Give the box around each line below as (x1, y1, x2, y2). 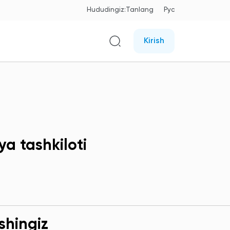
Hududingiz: (87, 7, 126, 13)
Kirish (144, 37, 164, 45)
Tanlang (126, 7, 154, 13)
